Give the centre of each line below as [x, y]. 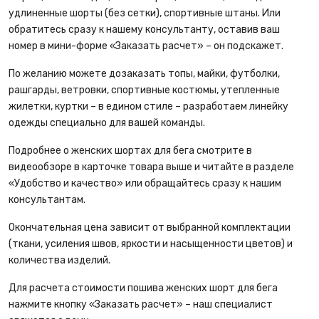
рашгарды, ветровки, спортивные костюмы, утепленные [144, 90]
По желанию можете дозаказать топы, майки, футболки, [144, 74]
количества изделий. [59, 260]
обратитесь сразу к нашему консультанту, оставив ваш [144, 30]
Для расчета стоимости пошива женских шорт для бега [143, 288]
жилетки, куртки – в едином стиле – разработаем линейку [148, 106]
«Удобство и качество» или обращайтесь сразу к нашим [145, 183]
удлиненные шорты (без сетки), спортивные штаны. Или [145, 13]
